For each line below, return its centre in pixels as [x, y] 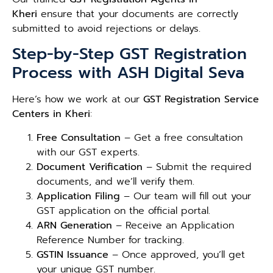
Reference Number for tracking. [110, 240]
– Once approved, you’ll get [177, 254]
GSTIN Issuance [73, 254]
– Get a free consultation [182, 137]
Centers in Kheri [51, 114]
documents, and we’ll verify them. [115, 181]
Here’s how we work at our [78, 100]
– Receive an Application [173, 225]
